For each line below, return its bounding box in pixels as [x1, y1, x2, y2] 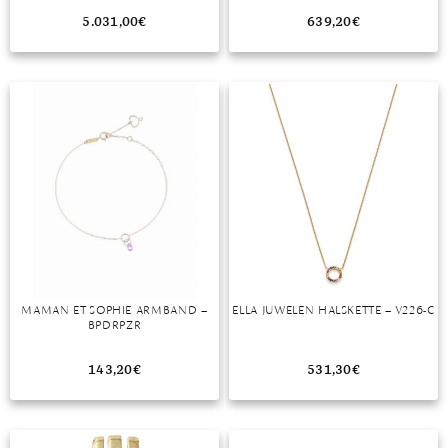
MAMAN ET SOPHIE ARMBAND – [21, 303, 208, 317]
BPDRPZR [87, 318, 142, 332]
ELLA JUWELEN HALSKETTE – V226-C [232, 303, 435, 317]
